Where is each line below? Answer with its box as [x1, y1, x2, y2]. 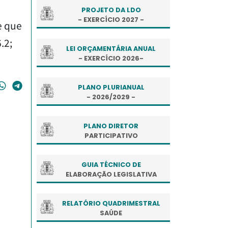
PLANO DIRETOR [83, 121, 138, 130]
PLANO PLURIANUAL [77, 82, 145, 92]
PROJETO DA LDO [81, 5, 141, 14]
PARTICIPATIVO [84, 131, 138, 140]
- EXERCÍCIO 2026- [78, 53, 144, 63]
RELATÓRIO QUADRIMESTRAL [62, 198, 160, 208]
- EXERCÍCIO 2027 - [78, 15, 144, 24]
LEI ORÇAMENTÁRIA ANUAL [66, 44, 156, 53]
